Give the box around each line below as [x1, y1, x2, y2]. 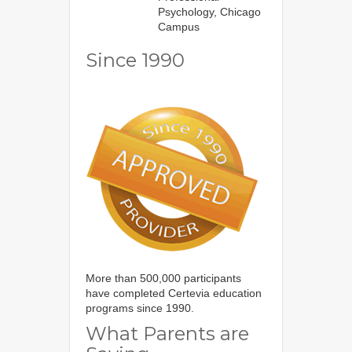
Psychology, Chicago [158, 5, 261, 19]
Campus [158, 20, 200, 34]
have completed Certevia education [86, 287, 262, 300]
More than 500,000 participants [86, 272, 241, 285]
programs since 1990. [86, 302, 194, 315]
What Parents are [86, 322, 249, 346]
